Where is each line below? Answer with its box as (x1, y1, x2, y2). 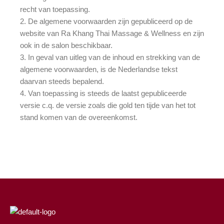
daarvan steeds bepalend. (20, 76, 104, 85)
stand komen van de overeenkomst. (20, 112, 137, 121)
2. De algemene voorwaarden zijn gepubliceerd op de (20, 16, 192, 25)
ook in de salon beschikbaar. (20, 40, 112, 49)
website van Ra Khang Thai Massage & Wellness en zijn (20, 28, 204, 37)
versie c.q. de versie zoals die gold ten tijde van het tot (20, 100, 195, 109)
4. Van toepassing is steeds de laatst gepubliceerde (20, 88, 186, 97)
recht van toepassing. (20, 4, 90, 13)
